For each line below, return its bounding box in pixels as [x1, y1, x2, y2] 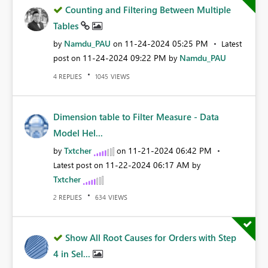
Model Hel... [53, 126, 103, 139]
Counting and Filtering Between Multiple [65, 4, 231, 16]
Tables [53, 20, 81, 32]
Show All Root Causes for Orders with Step [65, 232, 236, 244]
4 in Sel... [53, 248, 93, 260]
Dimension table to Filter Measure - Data [53, 110, 219, 123]
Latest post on [53, 159, 105, 170]
